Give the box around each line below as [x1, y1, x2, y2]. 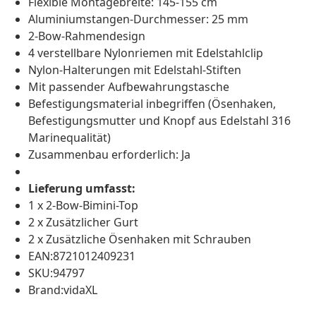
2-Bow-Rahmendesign [28, 28, 145, 44]
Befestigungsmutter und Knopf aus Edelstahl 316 [28, 113, 291, 129]
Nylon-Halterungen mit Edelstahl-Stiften [28, 62, 241, 78]
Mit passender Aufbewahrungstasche [28, 79, 229, 95]
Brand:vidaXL [28, 282, 97, 298]
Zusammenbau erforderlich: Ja [28, 147, 190, 163]
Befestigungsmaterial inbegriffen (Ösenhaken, [28, 96, 276, 112]
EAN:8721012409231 [28, 248, 135, 265]
